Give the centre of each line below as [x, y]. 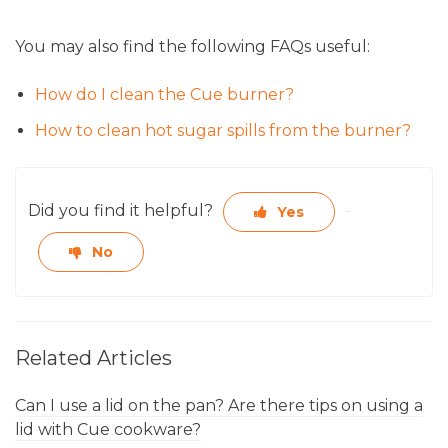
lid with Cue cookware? [108, 430]
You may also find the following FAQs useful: [192, 47]
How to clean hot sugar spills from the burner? [223, 131]
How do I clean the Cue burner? [164, 95]
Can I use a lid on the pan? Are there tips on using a [219, 406]
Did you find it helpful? [120, 211]
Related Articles [93, 358]
